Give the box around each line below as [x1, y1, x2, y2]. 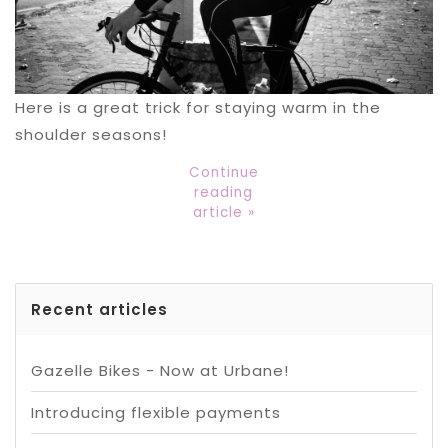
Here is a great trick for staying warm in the [15, 97, 381, 119]
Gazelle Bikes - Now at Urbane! [31, 360, 289, 382]
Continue [188, 163, 259, 183]
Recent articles [31, 299, 168, 321]
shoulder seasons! [15, 124, 167, 146]
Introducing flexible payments [31, 402, 281, 424]
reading [194, 183, 254, 203]
